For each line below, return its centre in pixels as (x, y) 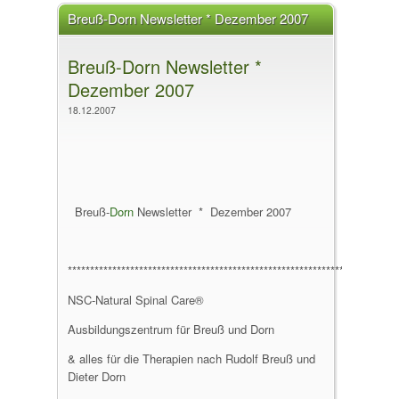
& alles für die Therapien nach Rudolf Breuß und (191, 358)
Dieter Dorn (97, 376)
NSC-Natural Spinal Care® (136, 300)
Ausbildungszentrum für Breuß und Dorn (171, 329)
